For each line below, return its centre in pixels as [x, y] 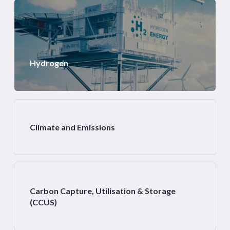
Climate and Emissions [72, 127]
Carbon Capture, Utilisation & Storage [102, 191]
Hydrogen [49, 63]
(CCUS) [43, 202]
